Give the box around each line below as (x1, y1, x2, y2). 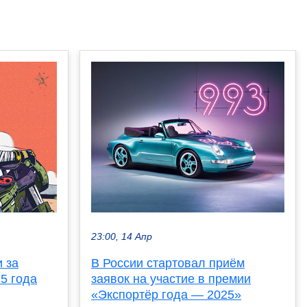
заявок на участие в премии (91, 272, 251, 286)
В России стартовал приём (91, 256, 245, 271)
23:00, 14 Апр (91, 232, 152, 243)
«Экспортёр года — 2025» (91, 288, 241, 302)
